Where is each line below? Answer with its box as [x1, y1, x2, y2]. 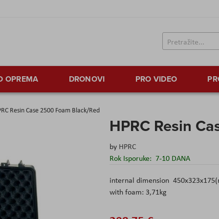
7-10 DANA [155, 153, 190, 164]
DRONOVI [68, 73, 105, 85]
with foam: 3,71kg [109, 187, 167, 197]
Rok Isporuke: [109, 153, 153, 164]
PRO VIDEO [135, 73, 177, 85]
